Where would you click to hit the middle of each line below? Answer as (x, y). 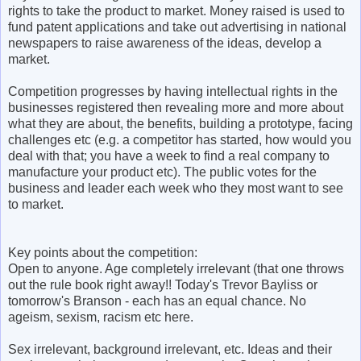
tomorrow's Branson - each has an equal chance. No (157, 301)
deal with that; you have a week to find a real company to (169, 156)
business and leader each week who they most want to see (176, 188)
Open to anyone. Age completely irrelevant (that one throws (176, 268)
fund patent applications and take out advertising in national (177, 27)
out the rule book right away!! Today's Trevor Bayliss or (163, 284)
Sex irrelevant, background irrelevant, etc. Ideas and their (170, 349)
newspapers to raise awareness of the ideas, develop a (165, 43)
